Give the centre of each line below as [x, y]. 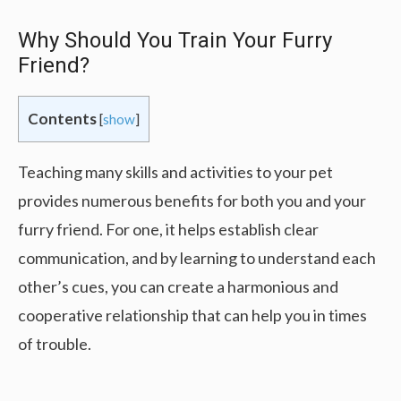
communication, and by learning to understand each [197, 257]
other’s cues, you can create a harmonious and [178, 286]
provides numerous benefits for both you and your [192, 200]
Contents [62, 118]
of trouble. [55, 343]
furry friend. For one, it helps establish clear [168, 229]
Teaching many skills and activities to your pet [175, 171]
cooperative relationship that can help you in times [192, 315]
